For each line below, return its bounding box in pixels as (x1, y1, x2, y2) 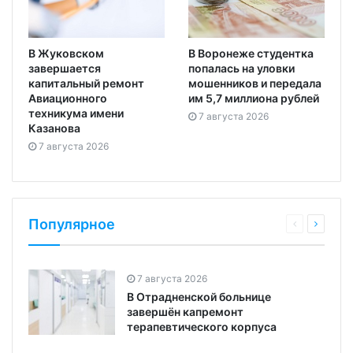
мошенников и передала (188, 76, 321, 91)
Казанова (28, 121, 80, 136)
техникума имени (28, 106, 124, 121)
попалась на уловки (188, 61, 295, 76)
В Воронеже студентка (188, 46, 314, 61)
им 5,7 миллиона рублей (188, 91, 319, 106)
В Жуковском (28, 46, 104, 61)
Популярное (28, 216, 115, 233)
